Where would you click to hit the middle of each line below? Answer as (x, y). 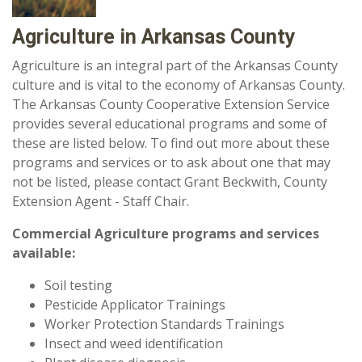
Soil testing (78, 285)
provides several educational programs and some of (170, 124)
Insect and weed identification (134, 343)
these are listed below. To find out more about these (171, 143)
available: (44, 253)
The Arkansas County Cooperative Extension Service (171, 104)
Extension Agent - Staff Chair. (102, 201)
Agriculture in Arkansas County (154, 37)
